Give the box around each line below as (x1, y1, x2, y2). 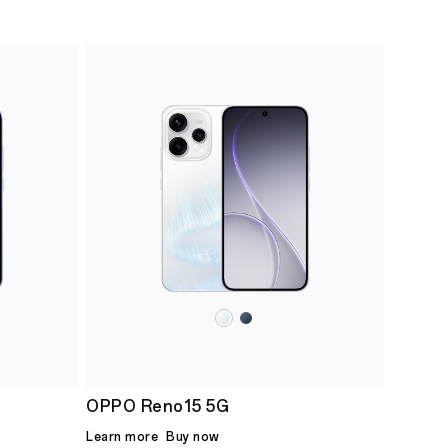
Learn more (86, 429, 158, 444)
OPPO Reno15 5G (86, 396, 229, 416)
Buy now (166, 429, 220, 444)
